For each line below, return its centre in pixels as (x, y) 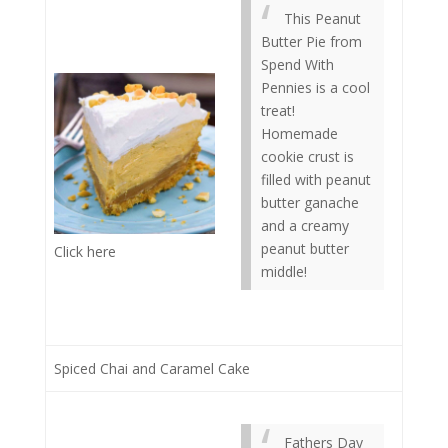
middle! (284, 271)
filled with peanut (316, 179)
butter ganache (310, 202)
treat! (278, 110)
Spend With (297, 64)
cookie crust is (307, 156)
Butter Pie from (311, 41)
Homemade (299, 133)
